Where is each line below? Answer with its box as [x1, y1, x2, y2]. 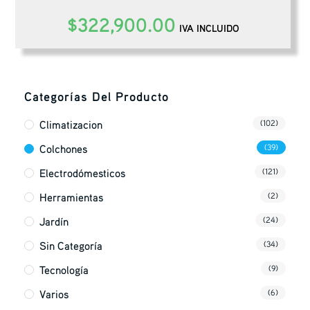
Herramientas [39, 190, 104, 204]
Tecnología [39, 262, 89, 277]
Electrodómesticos [39, 165, 126, 180]
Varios [39, 286, 69, 301]
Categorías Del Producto [24, 88, 170, 104]
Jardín [39, 214, 69, 228]
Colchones [39, 141, 88, 156]
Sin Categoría [39, 238, 103, 253]
